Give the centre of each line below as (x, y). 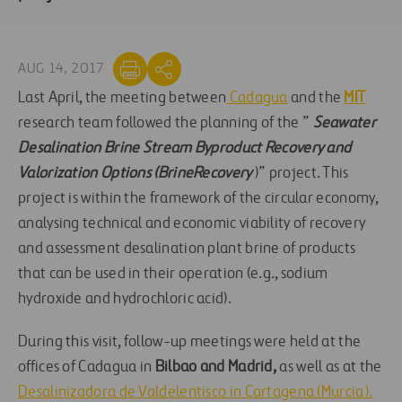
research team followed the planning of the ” (166, 123)
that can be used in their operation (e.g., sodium (173, 274)
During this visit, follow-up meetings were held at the (190, 342)
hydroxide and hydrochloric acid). (125, 299)
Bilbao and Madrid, (216, 367)
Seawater (344, 123)
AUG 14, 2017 (61, 69)
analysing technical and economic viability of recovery (192, 224)
